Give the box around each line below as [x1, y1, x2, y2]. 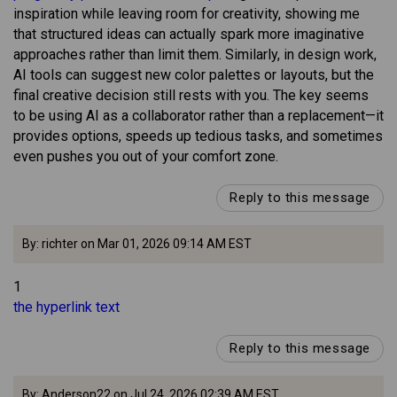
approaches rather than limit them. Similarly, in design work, [13, 46, 377, 64]
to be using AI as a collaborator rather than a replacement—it [13, 107, 384, 125]
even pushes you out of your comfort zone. [13, 148, 278, 166]
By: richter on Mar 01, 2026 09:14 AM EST [22, 237, 252, 252]
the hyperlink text [13, 299, 120, 316]
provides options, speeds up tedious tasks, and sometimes [13, 128, 383, 145]
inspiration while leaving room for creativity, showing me [13, 5, 360, 23]
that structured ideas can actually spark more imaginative [13, 26, 364, 43]
